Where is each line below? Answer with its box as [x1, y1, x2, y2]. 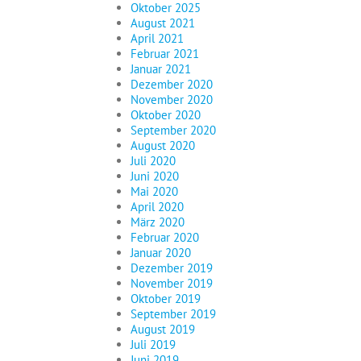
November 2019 [131, 276, 213, 292]
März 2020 [131, 214, 185, 230]
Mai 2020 [131, 184, 178, 200]
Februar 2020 [131, 230, 199, 246]
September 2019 [131, 306, 216, 322]
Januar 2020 [131, 245, 191, 261]
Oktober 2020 [131, 107, 201, 123]
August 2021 [131, 15, 195, 31]
